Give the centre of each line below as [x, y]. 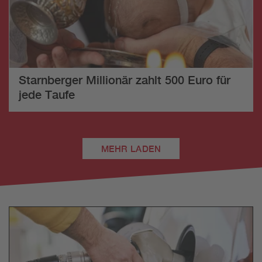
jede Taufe [47, 95]
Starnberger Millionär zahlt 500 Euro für [125, 80]
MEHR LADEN [131, 149]
